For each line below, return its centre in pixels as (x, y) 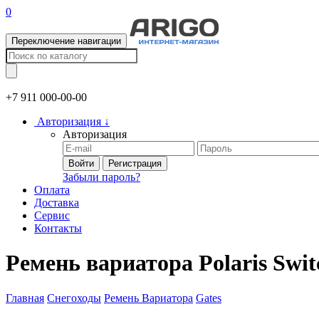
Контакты (58, 228)
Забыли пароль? (101, 177)
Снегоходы (74, 298)
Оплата (52, 190)
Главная (25, 298)
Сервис (52, 215)
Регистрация (135, 163)
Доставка (57, 203)
